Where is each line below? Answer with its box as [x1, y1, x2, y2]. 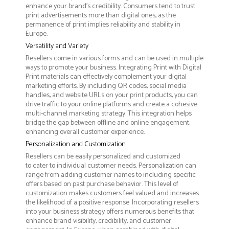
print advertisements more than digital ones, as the [26, 9, 176, 21]
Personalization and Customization [26, 138, 126, 150]
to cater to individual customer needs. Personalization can [26, 159, 196, 172]
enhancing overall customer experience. [26, 126, 145, 138]
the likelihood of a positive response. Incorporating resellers [26, 196, 199, 209]
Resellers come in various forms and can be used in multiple [26, 52, 203, 64]
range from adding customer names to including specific [26, 169, 196, 181]
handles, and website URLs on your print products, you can [26, 89, 198, 101]
